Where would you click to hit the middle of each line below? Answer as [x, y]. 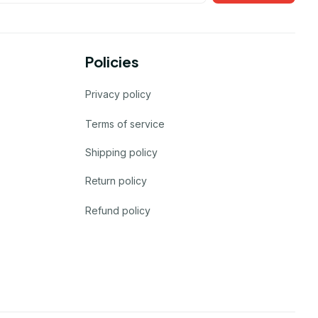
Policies [112, 62]
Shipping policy [121, 152]
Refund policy [118, 210]
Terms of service [125, 124]
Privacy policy [118, 94]
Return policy [116, 180]
